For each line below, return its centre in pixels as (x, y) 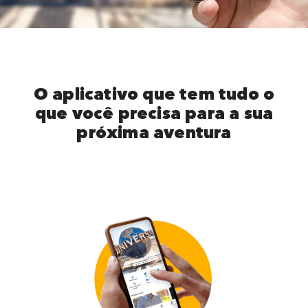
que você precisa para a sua (154, 112)
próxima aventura (154, 131)
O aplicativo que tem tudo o (154, 93)
